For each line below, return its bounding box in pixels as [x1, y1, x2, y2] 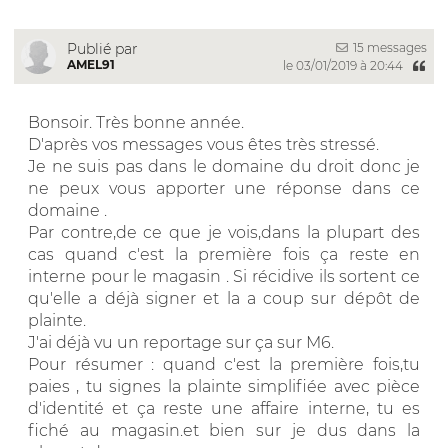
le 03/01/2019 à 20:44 [282, 57, 406, 73]
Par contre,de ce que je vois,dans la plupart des [28, 222, 420, 242]
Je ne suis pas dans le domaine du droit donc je [28, 156, 420, 176]
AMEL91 [67, 56, 115, 72]
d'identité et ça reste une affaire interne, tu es [28, 398, 420, 418]
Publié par [67, 39, 138, 58]
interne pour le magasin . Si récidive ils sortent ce [28, 266, 420, 286]
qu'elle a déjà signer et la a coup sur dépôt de [28, 288, 420, 308]
